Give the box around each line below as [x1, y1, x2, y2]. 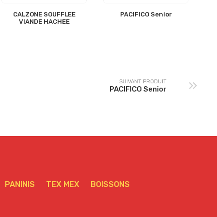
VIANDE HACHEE [18, 18, 70, 26]
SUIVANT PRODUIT [119, 78, 167, 85]
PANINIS [5, 180, 35, 189]
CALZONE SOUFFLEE [13, 11, 76, 18]
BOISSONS [91, 180, 130, 189]
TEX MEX [46, 180, 79, 189]
